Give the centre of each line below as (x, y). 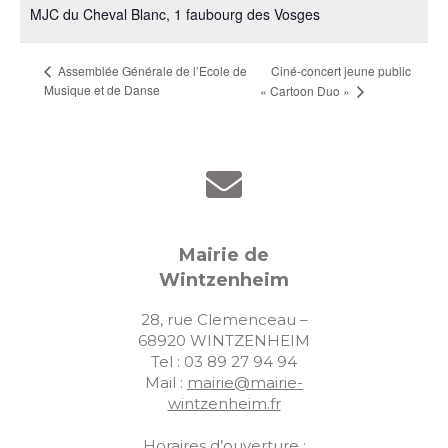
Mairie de (224, 255)
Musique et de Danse (102, 90)
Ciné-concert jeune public (341, 71)
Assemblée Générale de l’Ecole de (151, 71)
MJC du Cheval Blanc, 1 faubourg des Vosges (175, 13)
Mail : (166, 383)
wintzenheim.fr (224, 404)
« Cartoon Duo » (307, 91)
